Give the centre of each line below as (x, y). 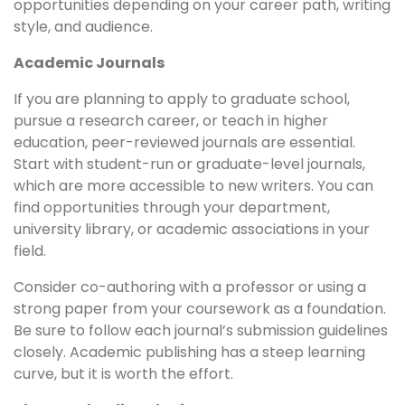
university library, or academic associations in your (192, 230)
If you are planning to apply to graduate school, (182, 99)
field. (30, 251)
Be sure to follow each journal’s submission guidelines (201, 331)
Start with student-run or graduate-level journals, (189, 165)
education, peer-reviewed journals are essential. (184, 143)
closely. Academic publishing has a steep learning (189, 353)
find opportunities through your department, (172, 208)
